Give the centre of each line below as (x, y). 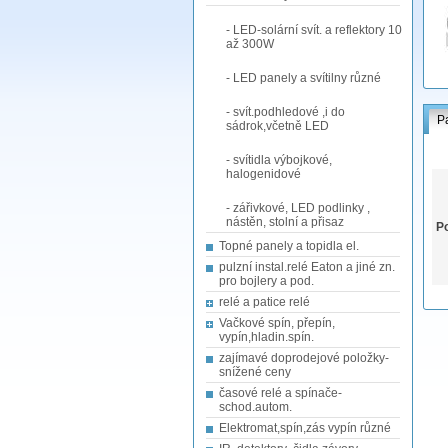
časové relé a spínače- (280, 393)
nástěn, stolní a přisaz (285, 222)
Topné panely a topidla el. (289, 246)
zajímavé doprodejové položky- (304, 358)
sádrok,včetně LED (277, 126)
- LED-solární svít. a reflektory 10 (314, 30)
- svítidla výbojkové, (279, 160)
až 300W (250, 44)
